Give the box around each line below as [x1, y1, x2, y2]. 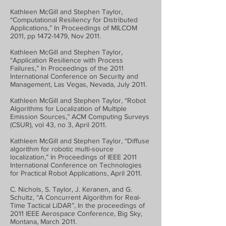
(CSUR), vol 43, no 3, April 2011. [10, 121, 106, 129]
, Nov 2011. [68, 32, 101, 40]
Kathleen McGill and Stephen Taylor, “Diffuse [10, 137, 149, 145]
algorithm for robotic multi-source [10, 145, 114, 153]
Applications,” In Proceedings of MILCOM [10, 24, 137, 32]
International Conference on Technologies [10, 161, 142, 169]
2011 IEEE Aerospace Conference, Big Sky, [10, 209, 142, 217]
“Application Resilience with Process [10, 56, 123, 64]
